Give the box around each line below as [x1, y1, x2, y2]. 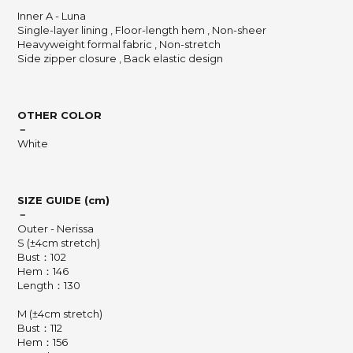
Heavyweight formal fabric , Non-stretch [17, 38, 221, 50]
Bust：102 [17, 251, 66, 263]
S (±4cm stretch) [17, 236, 100, 249]
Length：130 [17, 279, 80, 292]
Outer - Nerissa [17, 222, 94, 235]
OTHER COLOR [17, 109, 102, 121]
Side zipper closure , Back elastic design [17, 52, 223, 65]
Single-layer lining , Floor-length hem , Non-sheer [17, 24, 266, 36]
